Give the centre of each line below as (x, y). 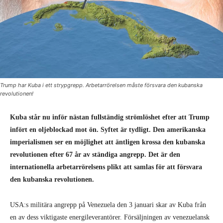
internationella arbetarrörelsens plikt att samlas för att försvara (106, 167)
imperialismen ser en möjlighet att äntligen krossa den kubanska (108, 142)
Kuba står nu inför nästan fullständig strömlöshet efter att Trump (110, 117)
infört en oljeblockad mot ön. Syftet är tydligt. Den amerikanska (108, 129)
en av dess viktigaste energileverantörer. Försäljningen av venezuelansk (110, 217)
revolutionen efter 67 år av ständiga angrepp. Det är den (95, 154)
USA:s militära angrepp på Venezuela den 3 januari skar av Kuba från (108, 205)
